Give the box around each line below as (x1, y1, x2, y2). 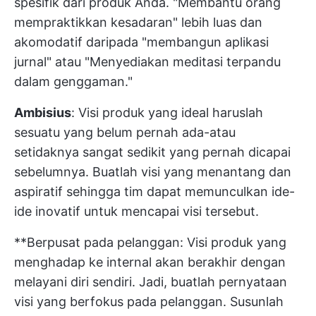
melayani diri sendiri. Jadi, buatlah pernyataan (14, 274, 287, 290)
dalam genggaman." (14, 74, 133, 90)
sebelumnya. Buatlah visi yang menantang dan (14, 164, 291, 180)
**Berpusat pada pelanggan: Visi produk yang (14, 235, 286, 250)
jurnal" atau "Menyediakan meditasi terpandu (14, 54, 281, 70)
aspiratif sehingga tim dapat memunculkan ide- (14, 184, 295, 200)
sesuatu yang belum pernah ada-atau (14, 125, 236, 140)
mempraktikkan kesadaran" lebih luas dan (14, 15, 262, 30)
